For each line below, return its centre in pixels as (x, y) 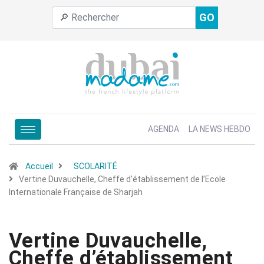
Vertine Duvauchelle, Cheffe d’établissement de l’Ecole (122, 179)
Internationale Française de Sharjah (76, 192)
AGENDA (164, 129)
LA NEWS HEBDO (220, 129)
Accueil (39, 166)
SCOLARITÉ (95, 166)
